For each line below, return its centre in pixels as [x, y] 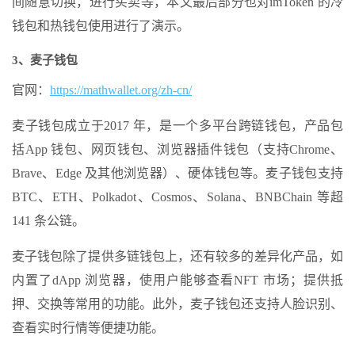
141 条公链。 [48, 221]
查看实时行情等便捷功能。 [88, 328]
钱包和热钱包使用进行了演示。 [101, 26]
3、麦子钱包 [45, 60]
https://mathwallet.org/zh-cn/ [121, 90]
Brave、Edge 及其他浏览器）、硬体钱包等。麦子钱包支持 [177, 173]
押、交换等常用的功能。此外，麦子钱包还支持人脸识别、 [177, 304]
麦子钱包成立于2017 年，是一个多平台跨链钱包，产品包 [177, 126]
